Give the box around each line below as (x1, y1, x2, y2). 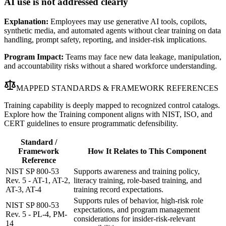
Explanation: (4, 17, 48, 26)
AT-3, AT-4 (6, 185, 41, 194)
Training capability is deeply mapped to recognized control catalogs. (4, 101, 220, 110)
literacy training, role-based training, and (74, 176, 202, 185)
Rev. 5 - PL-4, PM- (6, 210, 67, 219)
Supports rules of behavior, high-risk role (74, 196, 203, 205)
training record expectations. (74, 185, 163, 194)
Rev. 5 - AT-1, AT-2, (6, 176, 70, 185)
